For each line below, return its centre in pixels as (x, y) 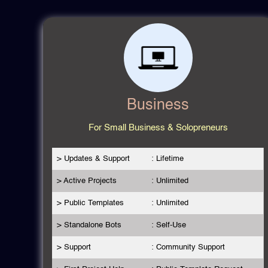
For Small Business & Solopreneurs (158, 127)
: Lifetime (167, 159)
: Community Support (188, 247)
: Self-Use (168, 225)
